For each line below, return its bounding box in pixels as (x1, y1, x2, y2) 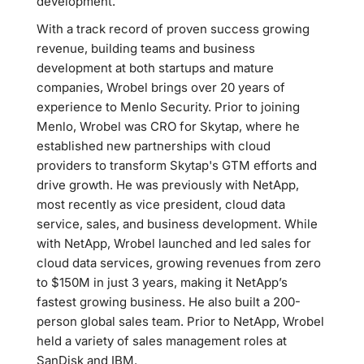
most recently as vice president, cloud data (37, 197, 285, 212)
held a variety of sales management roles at (37, 333, 287, 349)
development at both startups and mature (37, 60, 274, 76)
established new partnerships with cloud (37, 138, 271, 154)
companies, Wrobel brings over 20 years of (37, 80, 285, 95)
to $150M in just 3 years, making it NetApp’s (37, 275, 288, 290)
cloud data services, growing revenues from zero (37, 255, 321, 271)
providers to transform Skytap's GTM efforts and (37, 158, 317, 173)
